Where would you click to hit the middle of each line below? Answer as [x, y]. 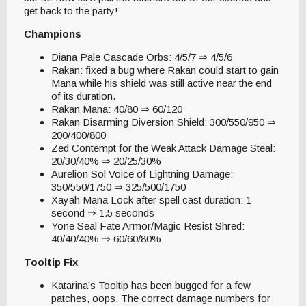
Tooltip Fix [51, 262]
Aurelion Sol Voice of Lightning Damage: [142, 173]
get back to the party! [72, 10]
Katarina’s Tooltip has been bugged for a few [151, 285]
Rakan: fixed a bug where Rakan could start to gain [165, 70]
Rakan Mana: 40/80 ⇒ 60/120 [117, 109]
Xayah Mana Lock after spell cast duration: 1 [151, 199]
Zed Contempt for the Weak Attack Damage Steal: [163, 148]
